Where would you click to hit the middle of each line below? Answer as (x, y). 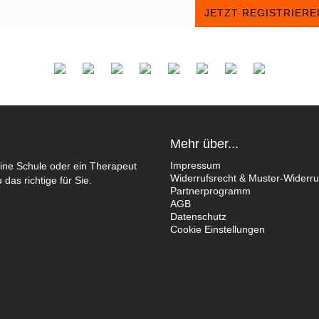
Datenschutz (198, 216)
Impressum (195, 165)
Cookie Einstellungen (218, 229)
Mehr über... (204, 143)
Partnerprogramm (210, 190)
